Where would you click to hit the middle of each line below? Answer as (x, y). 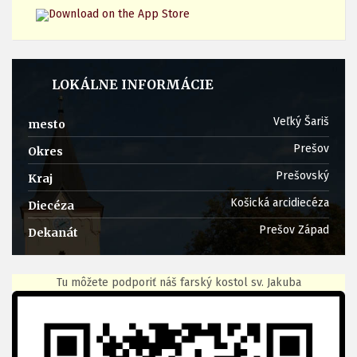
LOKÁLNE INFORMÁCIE (133, 85)
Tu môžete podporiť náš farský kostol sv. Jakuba (178, 283)
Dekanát (53, 233)
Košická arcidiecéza (280, 203)
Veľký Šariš (301, 122)
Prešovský (302, 176)
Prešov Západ (294, 230)
